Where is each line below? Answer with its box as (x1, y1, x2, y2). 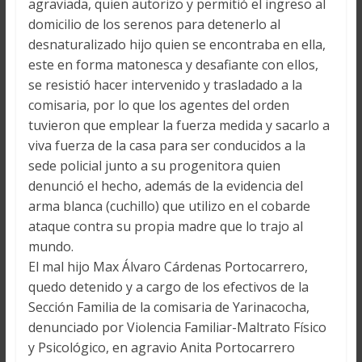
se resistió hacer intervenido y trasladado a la (27, 76, 302, 94)
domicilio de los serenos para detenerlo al (27, 15, 280, 33)
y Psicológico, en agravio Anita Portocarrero (27, 339, 295, 356)
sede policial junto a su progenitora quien (27, 157, 280, 175)
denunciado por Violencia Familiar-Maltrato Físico (27, 318, 326, 336)
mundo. (27, 238, 74, 255)
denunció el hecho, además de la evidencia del (27, 177, 303, 195)
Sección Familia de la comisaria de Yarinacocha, (27, 298, 309, 316)
